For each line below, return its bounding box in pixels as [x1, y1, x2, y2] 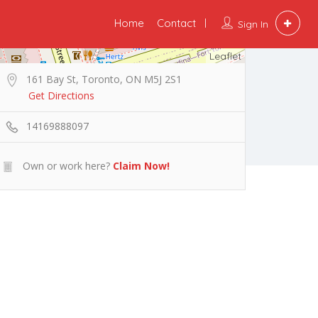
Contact [156, 16, 196, 30]
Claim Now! [113, 159, 170, 172]
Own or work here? [20, 159, 110, 172]
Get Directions [28, 89, 94, 102]
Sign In [237, 18, 268, 31]
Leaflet [209, 50, 241, 62]
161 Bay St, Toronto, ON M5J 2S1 [26, 72, 182, 86]
